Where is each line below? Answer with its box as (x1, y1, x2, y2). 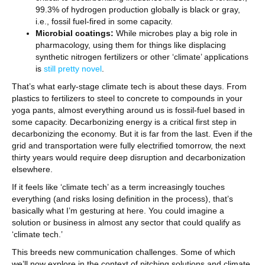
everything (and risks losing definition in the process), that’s (12, 194, 233, 203)
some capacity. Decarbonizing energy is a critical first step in (12, 117, 237, 127)
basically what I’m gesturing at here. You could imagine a (12, 206, 224, 215)
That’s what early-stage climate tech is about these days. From (12, 82, 247, 91)
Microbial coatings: (35, 28, 116, 38)
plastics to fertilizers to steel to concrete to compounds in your (12, 93, 243, 103)
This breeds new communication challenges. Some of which (12, 247, 235, 257)
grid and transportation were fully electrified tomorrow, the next (12, 141, 245, 150)
